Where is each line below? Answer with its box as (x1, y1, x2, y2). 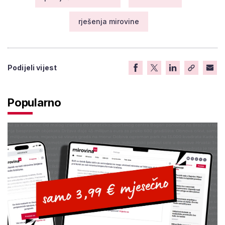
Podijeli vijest (8, 63, 57, 72)
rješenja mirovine (78, 17, 139, 26)
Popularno (8, 95, 62, 109)
